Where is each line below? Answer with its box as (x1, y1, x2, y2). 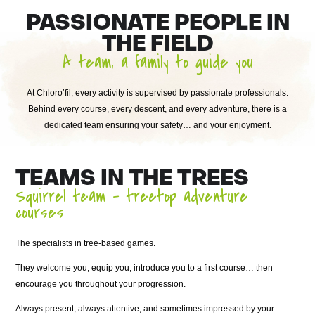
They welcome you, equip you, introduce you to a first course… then (15, 263, 274, 273)
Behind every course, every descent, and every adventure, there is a (28, 104, 287, 114)
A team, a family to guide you (62, 51, 253, 74)
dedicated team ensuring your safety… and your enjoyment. (44, 120, 271, 130)
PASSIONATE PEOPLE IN (25, 14, 290, 34)
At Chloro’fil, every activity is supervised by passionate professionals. (27, 88, 288, 98)
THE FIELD (101, 35, 214, 56)
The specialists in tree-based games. (15, 238, 156, 248)
